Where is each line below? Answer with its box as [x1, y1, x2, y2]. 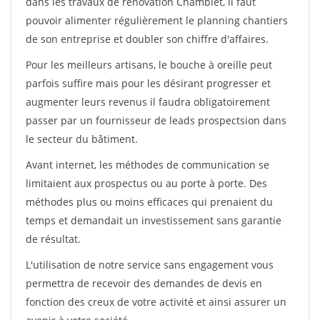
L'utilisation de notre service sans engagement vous [26, 258, 274, 271]
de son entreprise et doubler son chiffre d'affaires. [26, 32, 269, 46]
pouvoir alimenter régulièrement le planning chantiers [26, 14, 288, 27]
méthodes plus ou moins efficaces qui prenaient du [26, 195, 273, 209]
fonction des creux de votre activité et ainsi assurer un [26, 295, 286, 309]
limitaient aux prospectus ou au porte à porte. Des [26, 176, 267, 190]
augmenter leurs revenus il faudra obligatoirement [26, 95, 270, 109]
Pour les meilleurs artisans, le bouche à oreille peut [26, 58, 272, 71]
